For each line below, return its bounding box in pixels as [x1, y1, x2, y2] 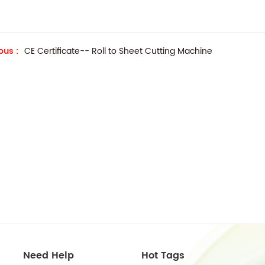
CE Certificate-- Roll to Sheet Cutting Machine [24, 44, 212, 58]
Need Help [23, 248, 74, 264]
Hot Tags [141, 248, 185, 264]
